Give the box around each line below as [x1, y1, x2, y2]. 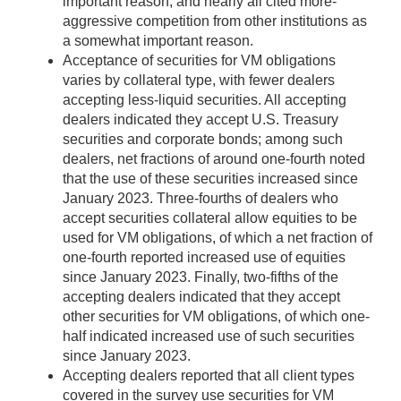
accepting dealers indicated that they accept [63, 289, 340, 305]
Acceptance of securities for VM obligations [63, 53, 336, 69]
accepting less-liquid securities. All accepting [63, 92, 346, 108]
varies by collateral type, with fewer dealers [63, 73, 335, 89]
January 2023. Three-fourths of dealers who [63, 191, 338, 207]
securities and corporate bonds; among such [63, 132, 343, 148]
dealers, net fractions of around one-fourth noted [63, 151, 365, 167]
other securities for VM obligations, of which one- [63, 309, 370, 325]
